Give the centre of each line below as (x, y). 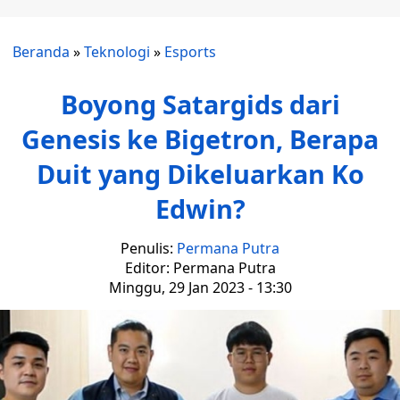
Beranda (41, 52)
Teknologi (117, 52)
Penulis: (149, 248)
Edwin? (200, 208)
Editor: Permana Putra (200, 268)
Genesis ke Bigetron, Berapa (200, 139)
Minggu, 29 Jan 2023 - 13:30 (200, 287)
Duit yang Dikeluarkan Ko (200, 174)
